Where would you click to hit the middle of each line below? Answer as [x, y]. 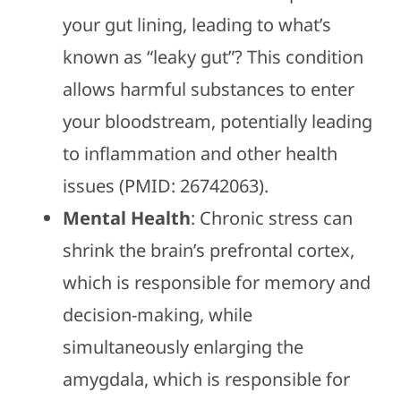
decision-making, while [157, 315]
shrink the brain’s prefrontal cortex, [208, 251]
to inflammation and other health [200, 154]
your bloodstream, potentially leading [217, 122]
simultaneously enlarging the [183, 347]
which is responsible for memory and [216, 283]
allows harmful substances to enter [208, 90]
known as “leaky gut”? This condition [213, 57]
